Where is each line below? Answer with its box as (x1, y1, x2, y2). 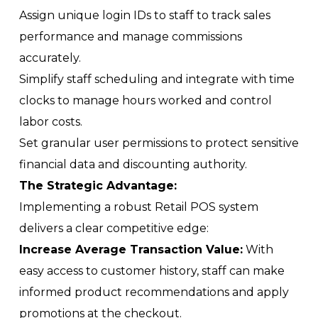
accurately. (19, 51, 81, 65)
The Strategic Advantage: (19, 179, 177, 192)
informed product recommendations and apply (19, 285, 289, 299)
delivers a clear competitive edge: (19, 221, 209, 235)
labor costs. (19, 115, 82, 128)
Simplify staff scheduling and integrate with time (19, 72, 295, 86)
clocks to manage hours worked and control (19, 94, 272, 107)
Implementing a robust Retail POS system (19, 200, 258, 214)
